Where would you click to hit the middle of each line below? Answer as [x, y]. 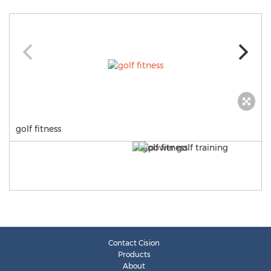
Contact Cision [134, 243]
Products [134, 254]
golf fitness [38, 129]
